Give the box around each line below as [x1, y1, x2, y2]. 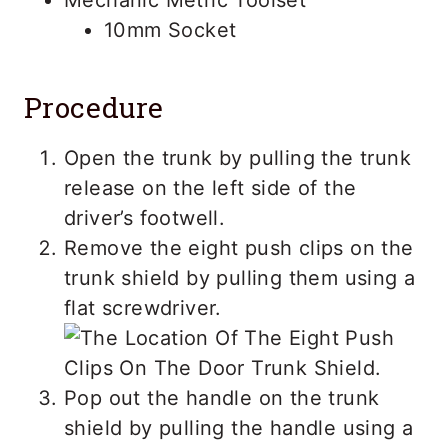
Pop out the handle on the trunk [64, 385, 380, 410]
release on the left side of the [64, 175, 357, 200]
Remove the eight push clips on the [64, 235, 414, 260]
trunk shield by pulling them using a [64, 265, 416, 290]
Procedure [24, 88, 164, 126]
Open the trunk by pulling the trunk [64, 145, 411, 170]
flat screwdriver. [64, 295, 222, 320]
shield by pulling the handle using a [64, 415, 414, 440]
